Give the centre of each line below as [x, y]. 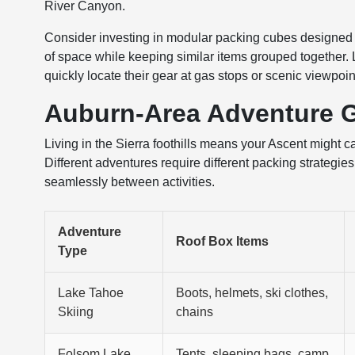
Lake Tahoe [91, 293]
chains [195, 312]
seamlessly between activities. [130, 182]
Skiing [76, 312]
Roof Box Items [223, 241]
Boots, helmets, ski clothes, [252, 293]
